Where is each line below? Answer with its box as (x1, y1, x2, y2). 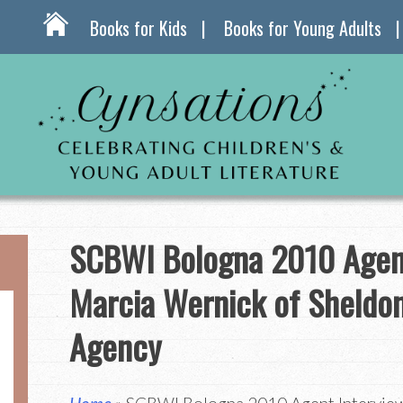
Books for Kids (90, 14, 187, 41)
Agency (68, 320, 161, 372)
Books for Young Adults (224, 14, 381, 41)
